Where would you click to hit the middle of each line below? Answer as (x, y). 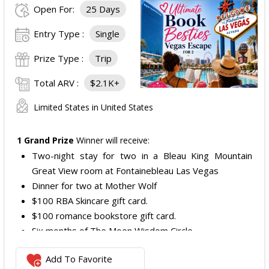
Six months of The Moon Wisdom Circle (112, 231)
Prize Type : (60, 59)
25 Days (103, 9)
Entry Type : (60, 34)
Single (107, 34)
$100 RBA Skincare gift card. (90, 201)
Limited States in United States (93, 107)
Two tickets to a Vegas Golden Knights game (125, 246)
